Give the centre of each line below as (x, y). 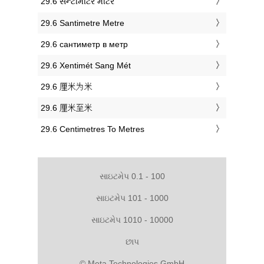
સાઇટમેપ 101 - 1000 (132, 198)
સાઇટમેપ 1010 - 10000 (132, 220)
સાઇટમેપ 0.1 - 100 (132, 176)
